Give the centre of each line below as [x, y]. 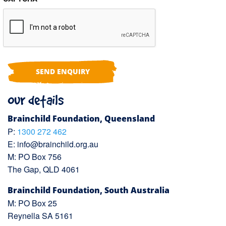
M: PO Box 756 [35, 156]
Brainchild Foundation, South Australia [89, 190]
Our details [36, 100]
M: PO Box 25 [32, 203]
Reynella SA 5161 [40, 215]
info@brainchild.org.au [58, 144]
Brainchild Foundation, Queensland [81, 118]
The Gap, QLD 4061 [44, 169]
